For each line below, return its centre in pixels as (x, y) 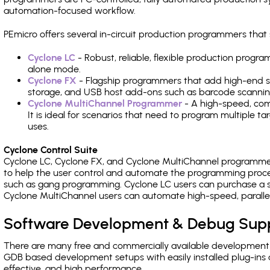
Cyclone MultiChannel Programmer (105, 103)
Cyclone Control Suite (51, 150)
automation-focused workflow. (70, 11)
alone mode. (54, 69)
